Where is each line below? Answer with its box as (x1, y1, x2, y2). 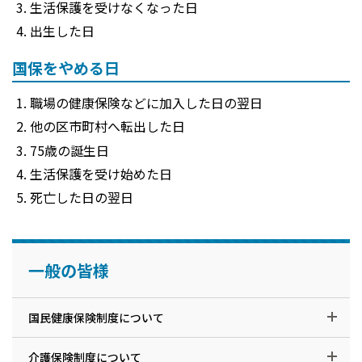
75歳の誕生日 (30, 141, 110, 160)
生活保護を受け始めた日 (30, 164, 173, 183)
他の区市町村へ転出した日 (30, 117, 186, 137)
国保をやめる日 (12, 56, 120, 78)
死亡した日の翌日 (30, 188, 134, 208)
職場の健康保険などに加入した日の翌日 (30, 93, 263, 112)
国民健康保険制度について (27, 309, 164, 326)
